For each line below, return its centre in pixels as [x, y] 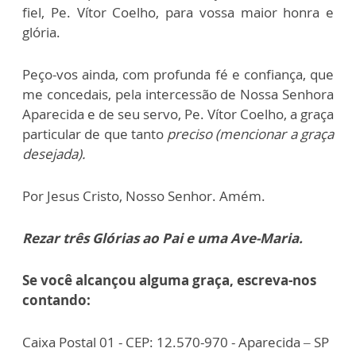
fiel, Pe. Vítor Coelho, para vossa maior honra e [178, 12]
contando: [56, 300]
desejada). [54, 154]
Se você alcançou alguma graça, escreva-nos [169, 280]
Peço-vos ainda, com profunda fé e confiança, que [178, 74]
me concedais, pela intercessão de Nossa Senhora [178, 94]
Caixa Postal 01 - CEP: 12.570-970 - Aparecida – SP [176, 342]
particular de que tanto [95, 134]
